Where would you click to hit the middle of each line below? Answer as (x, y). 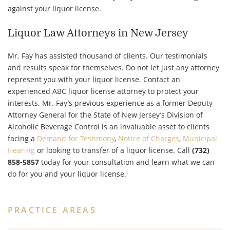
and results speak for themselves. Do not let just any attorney (113, 67)
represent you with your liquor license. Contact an (94, 79)
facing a (22, 138)
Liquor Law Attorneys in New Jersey (98, 33)
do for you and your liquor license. (67, 174)
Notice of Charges (149, 138)
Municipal (200, 138)
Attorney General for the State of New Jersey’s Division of (105, 114)
